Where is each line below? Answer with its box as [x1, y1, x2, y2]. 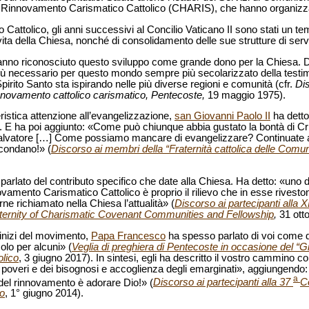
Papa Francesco [91, 230, 166, 241]
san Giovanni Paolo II [175, 110, 270, 122]
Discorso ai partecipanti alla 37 [153, 277, 290, 288]
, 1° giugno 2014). [5, 288, 83, 299]
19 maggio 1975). [208, 89, 286, 101]
